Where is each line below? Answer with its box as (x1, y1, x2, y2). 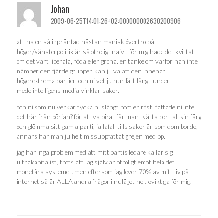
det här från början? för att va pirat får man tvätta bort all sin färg (17, 112, 201, 121)
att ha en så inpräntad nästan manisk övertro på (17, 38, 154, 46)
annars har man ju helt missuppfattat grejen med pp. (17, 132, 165, 140)
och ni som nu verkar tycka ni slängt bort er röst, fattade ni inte (17, 103, 194, 111)
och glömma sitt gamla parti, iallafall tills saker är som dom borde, (17, 122, 198, 130)
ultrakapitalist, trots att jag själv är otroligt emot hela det (17, 158, 175, 166)
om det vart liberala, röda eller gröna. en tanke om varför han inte (17, 57, 198, 66)
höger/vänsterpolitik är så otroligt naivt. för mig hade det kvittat (17, 48, 194, 56)
